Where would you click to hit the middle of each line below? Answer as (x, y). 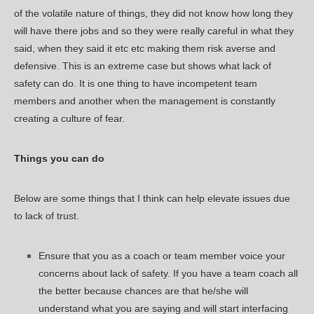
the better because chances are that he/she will (144, 291)
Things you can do (59, 159)
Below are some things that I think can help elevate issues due (152, 199)
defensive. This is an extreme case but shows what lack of (143, 66)
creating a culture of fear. (69, 119)
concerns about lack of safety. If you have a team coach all (169, 274)
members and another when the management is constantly (145, 101)
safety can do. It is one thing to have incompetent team (136, 84)
